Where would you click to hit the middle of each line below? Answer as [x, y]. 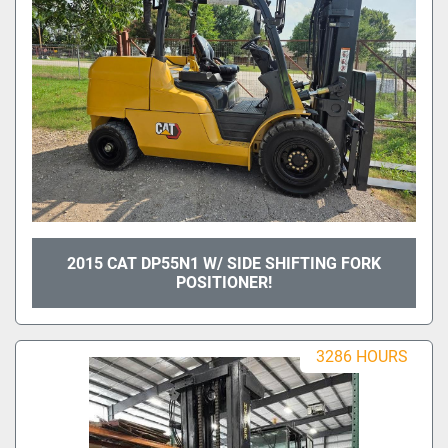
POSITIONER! [224, 282]
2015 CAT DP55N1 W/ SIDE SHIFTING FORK [224, 263]
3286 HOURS [362, 356]
